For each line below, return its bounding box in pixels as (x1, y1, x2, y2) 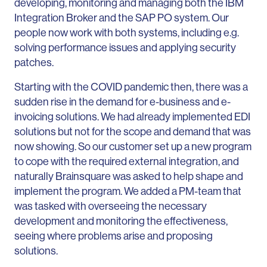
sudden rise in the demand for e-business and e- (14, 94, 231, 108)
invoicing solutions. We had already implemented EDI (14, 109, 250, 123)
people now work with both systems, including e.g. (14, 25, 239, 39)
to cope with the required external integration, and (14, 154, 239, 168)
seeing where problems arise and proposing (14, 228, 213, 243)
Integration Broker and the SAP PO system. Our (14, 10, 229, 24)
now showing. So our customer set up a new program (14, 139, 252, 153)
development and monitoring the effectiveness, (14, 213, 228, 228)
